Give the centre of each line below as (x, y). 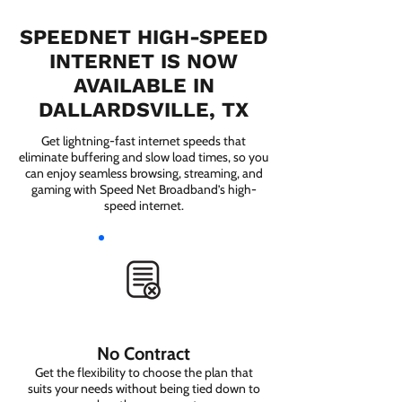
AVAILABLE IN (144, 86)
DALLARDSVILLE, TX (144, 110)
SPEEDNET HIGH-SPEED (144, 37)
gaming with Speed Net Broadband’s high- (144, 189)
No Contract (144, 354)
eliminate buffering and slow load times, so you (144, 157)
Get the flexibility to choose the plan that (144, 372)
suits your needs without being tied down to (144, 389)
